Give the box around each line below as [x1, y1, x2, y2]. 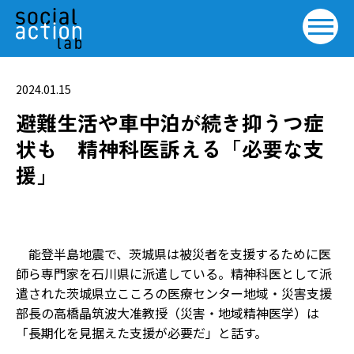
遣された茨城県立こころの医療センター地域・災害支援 [16, 284, 332, 303]
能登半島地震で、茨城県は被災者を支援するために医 [16, 244, 331, 263]
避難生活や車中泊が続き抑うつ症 [16, 107, 324, 137]
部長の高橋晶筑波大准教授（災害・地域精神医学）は [16, 303, 319, 322]
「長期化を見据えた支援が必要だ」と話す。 [16, 323, 267, 342]
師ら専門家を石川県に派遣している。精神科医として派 [16, 264, 332, 283]
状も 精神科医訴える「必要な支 [16, 134, 324, 163]
